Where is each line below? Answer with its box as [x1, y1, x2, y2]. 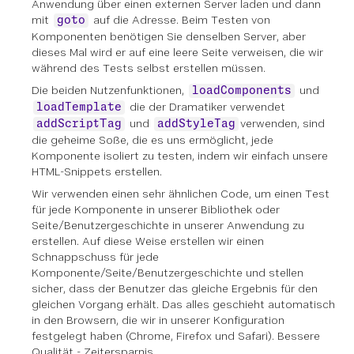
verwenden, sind [240, 117, 325, 130]
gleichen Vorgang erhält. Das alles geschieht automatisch [32, 298, 335, 311]
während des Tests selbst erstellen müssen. [32, 62, 265, 75]
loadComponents [192, 85, 292, 97]
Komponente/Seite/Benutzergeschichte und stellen [32, 266, 303, 280]
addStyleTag [157, 119, 235, 130]
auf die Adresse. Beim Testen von [90, 13, 270, 27]
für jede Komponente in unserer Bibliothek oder [32, 203, 280, 217]
